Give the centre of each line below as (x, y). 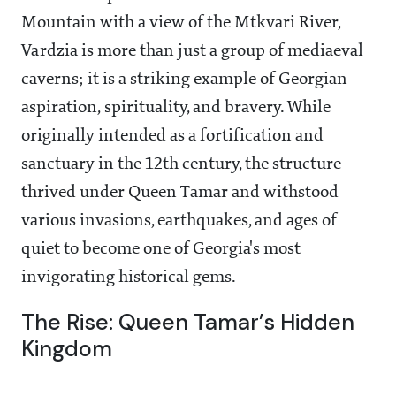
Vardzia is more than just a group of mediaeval (192, 52)
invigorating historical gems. (129, 278)
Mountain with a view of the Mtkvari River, (181, 23)
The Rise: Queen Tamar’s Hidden (188, 323)
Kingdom (67, 349)
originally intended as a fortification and (172, 137)
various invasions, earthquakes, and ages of (179, 221)
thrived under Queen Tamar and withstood (180, 193)
